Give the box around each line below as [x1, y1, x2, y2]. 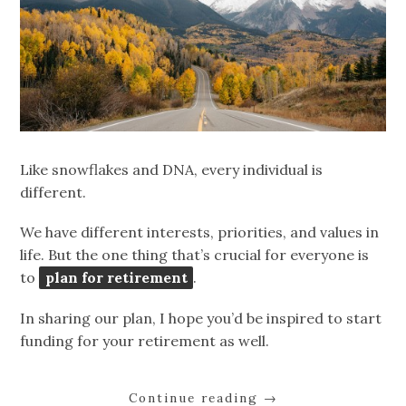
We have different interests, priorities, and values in [20, 223, 380, 242]
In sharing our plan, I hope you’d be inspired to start [20, 308, 382, 327]
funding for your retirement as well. [20, 331, 270, 350]
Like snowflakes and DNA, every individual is [20, 160, 324, 179]
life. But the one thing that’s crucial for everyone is [20, 246, 370, 265]
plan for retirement [44, 268, 188, 287]
